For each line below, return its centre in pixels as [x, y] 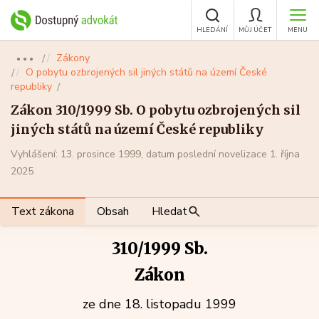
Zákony [73, 58]
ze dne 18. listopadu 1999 [159, 304]
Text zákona [43, 211]
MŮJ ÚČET [255, 30]
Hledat [169, 211]
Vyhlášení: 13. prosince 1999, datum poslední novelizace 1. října [155, 154]
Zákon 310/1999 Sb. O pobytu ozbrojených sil [156, 110]
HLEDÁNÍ [212, 30]
